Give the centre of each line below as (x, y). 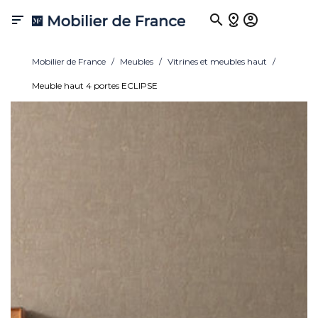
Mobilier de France (69, 61)
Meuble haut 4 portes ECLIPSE (95, 86)
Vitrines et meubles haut (217, 61)
